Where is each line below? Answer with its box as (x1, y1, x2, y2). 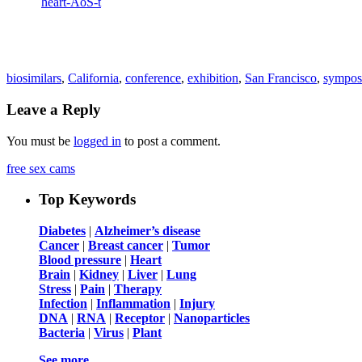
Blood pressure (39, 253, 121, 267)
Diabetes (39, 224, 86, 238)
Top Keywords (39, 191, 136, 208)
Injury (179, 297, 215, 311)
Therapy (114, 282, 162, 297)
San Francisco (245, 71, 317, 86)
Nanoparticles (174, 311, 250, 326)
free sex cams (6, 161, 75, 175)
